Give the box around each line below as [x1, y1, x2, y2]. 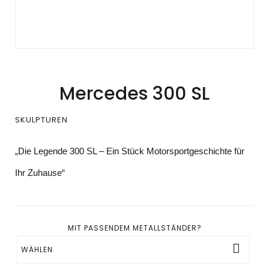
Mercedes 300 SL [59, 81, 210, 106]
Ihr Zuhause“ [15, 168, 65, 178]
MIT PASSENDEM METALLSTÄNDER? [67, 223, 202, 233]
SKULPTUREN [15, 114, 68, 125]
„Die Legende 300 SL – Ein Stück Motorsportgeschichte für [15, 146, 244, 156]
